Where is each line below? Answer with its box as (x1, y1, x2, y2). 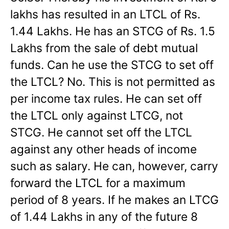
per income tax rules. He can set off (10, 91, 202, 105)
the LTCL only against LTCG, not (10, 108, 183, 122)
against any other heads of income (10, 142, 197, 156)
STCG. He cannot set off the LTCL (10, 125, 192, 139)
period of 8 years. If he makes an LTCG (10, 192, 219, 207)
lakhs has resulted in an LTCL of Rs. (10, 7, 200, 21)
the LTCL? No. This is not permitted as (10, 74, 215, 88)
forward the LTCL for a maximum (10, 175, 186, 190)
